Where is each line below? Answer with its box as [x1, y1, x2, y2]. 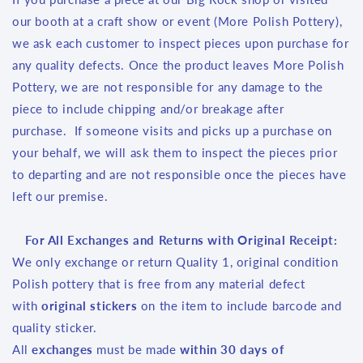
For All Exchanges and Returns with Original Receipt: [25, 233, 338, 247]
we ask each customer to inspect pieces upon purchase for [12, 36, 349, 50]
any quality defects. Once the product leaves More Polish [12, 58, 344, 72]
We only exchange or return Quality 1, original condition [12, 254, 339, 269]
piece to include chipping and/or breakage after [12, 101, 284, 116]
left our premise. [12, 189, 109, 203]
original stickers [41, 298, 138, 313]
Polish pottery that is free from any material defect [12, 276, 305, 291]
